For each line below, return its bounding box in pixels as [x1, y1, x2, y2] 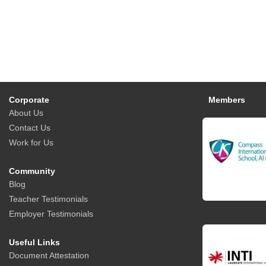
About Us [9, 107, 43, 118]
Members [208, 94, 245, 104]
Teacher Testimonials [9, 194, 88, 204]
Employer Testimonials [9, 208, 93, 218]
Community [9, 166, 55, 176]
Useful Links [9, 237, 60, 247]
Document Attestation [9, 250, 89, 260]
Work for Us [9, 137, 53, 147]
